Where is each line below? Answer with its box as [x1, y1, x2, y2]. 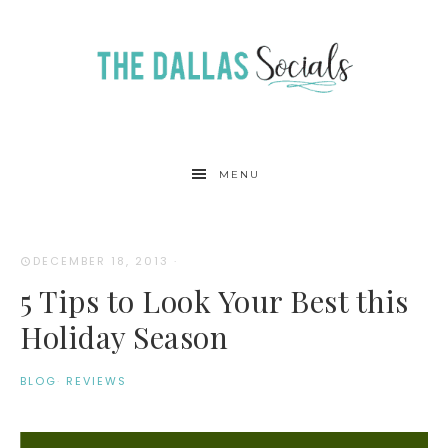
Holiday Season [20, 316, 228, 357]
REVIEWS [66, 372, 127, 389]
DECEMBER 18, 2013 [33, 253, 169, 269]
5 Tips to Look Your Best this [20, 280, 409, 321]
